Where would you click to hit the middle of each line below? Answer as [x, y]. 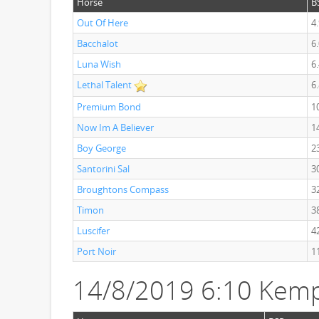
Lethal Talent [104, 85]
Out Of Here [103, 23]
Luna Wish [99, 64]
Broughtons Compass [123, 189]
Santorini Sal [103, 169]
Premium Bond [109, 107]
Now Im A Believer [115, 127]
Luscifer [93, 231]
